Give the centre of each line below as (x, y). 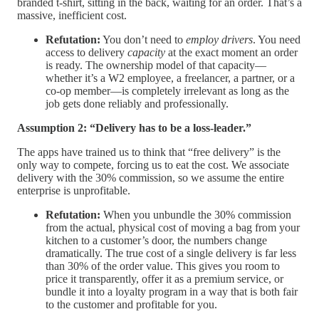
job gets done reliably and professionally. (137, 104)
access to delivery (87, 53)
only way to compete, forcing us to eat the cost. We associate (153, 165)
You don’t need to (143, 40)
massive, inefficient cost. (72, 16)
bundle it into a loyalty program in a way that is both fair (172, 292)
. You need (277, 40)
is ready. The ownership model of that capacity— (156, 66)
